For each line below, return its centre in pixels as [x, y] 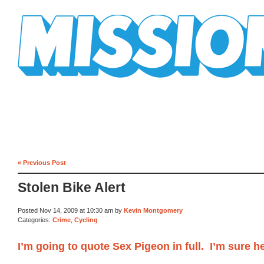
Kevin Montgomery [153, 211]
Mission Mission [51, 82]
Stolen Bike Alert [72, 188]
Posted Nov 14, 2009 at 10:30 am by [71, 211]
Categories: [35, 220]
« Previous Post [42, 162]
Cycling [86, 220]
